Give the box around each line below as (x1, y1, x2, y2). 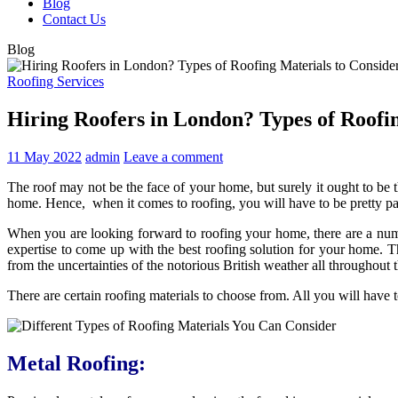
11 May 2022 (7, 148, 82, 164)
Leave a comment (123, 148, 223, 164)
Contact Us (43, 12, 106, 27)
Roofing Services (7, 74, 104, 89)
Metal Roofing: (7, 351, 146, 375)
